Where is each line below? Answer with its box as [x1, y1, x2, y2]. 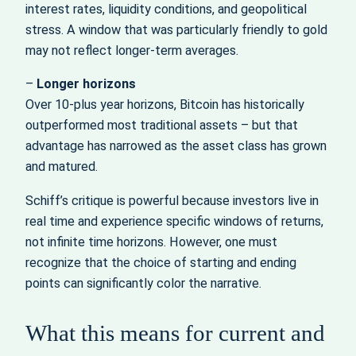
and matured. [25, 159, 98, 175]
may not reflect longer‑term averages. [25, 43, 238, 59]
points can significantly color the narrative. [25, 275, 261, 291]
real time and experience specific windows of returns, [25, 213, 323, 229]
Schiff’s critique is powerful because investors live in [25, 192, 319, 208]
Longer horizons [37, 76, 136, 92]
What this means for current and [25, 319, 325, 346]
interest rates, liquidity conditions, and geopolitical [25, 2, 307, 17]
